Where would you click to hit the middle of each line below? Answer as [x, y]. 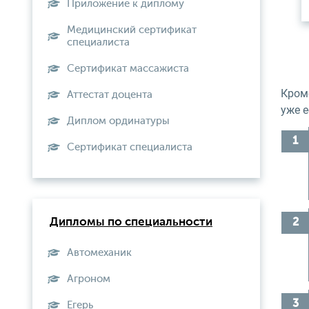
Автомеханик [99, 253]
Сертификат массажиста [128, 69]
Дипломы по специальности [131, 222]
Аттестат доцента [110, 95]
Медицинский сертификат [132, 30]
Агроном [89, 279]
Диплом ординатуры [118, 121]
